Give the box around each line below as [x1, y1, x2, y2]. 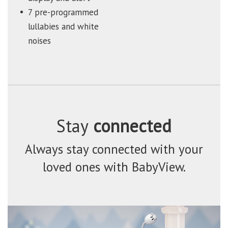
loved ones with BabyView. [42, 159, 186, 176]
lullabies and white [27, 21, 99, 33]
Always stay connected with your [25, 141, 203, 158]
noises [27, 35, 51, 47]
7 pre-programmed [27, 7, 98, 18]
